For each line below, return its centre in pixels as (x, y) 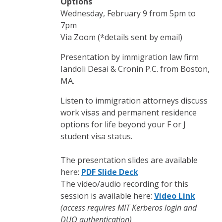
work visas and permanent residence (129, 112)
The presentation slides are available (129, 160)
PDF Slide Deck (110, 172)
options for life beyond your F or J (123, 124)
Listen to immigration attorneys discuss (134, 100)
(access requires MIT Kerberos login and (129, 207)
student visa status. (96, 136)
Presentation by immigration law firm (130, 57)
